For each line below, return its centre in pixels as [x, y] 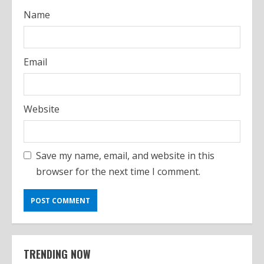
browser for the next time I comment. [118, 171]
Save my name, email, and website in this [125, 156]
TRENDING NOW [57, 254]
